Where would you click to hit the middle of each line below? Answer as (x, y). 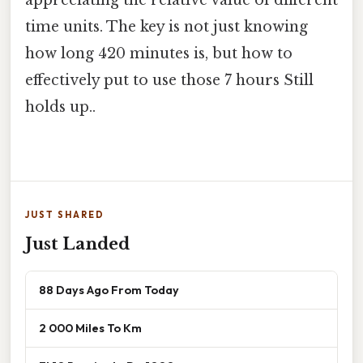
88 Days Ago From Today (109, 290)
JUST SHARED (65, 215)
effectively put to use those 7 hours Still (169, 81)
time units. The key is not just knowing (167, 27)
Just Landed (77, 244)
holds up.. (60, 107)
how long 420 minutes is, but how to (159, 54)
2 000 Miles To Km (90, 328)
